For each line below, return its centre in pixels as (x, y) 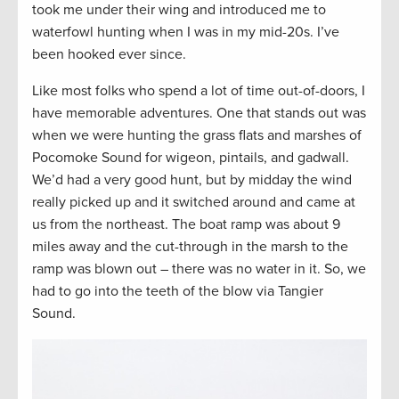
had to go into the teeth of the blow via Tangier (178, 291)
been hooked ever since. (109, 54)
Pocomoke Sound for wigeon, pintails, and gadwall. (191, 157)
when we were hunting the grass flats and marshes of (197, 135)
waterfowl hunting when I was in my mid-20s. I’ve (186, 32)
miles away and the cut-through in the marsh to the (190, 246)
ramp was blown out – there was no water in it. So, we (199, 269)
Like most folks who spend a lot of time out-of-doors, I (199, 90)
